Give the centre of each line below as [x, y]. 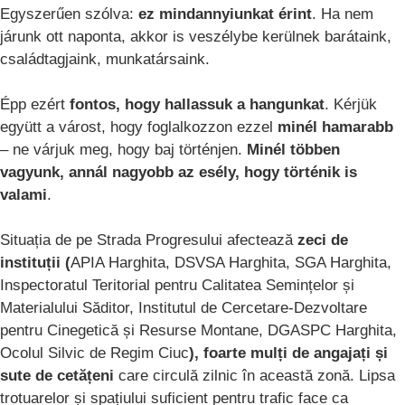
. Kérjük [351, 105]
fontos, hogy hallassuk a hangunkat [197, 105]
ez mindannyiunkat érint [225, 14]
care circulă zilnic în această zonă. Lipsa [254, 376]
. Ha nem [343, 14]
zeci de [323, 240]
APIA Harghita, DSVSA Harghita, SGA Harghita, [231, 263]
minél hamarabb [335, 127]
